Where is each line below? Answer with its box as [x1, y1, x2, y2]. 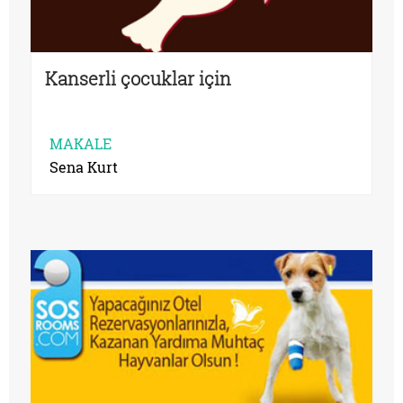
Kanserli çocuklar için [45, 66, 231, 90]
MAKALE [49, 133, 112, 153]
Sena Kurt [49, 157, 118, 176]
